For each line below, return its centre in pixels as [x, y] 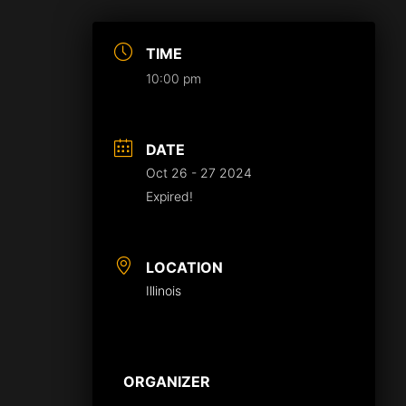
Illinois [164, 290]
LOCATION [184, 267]
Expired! [169, 196]
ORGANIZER [167, 382]
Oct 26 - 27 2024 [199, 173]
